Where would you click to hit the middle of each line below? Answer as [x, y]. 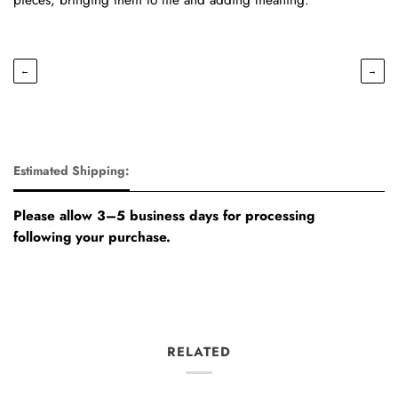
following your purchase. [92, 237]
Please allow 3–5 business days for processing [164, 215]
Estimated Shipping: [72, 170]
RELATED [199, 351]
